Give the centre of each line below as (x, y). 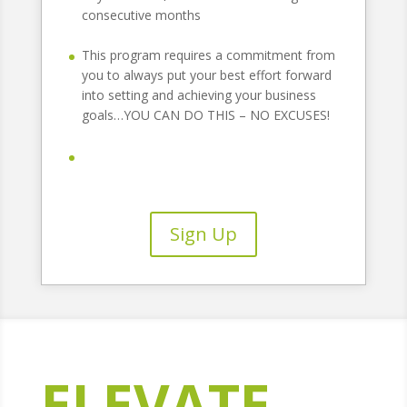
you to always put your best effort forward (206, 75)
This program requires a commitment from (208, 55)
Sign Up (203, 233)
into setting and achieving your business (199, 95)
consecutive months (141, 15)
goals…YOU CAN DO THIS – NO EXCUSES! (205, 115)
